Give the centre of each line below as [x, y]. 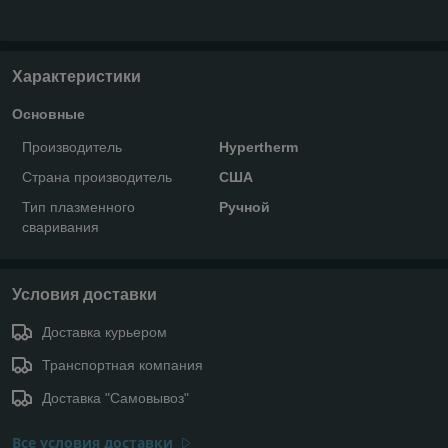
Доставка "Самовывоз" [115, 397]
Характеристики [76, 76]
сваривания [60, 226]
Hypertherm [258, 146]
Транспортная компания [122, 364]
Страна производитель [97, 176]
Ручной [244, 206]
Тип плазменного [78, 206]
